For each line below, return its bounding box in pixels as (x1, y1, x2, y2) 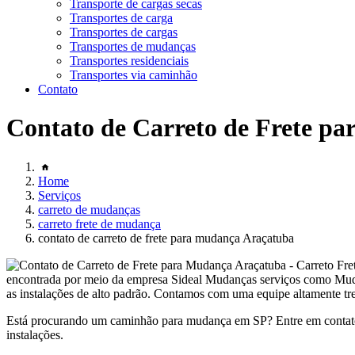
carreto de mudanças (38, 202, 140, 216)
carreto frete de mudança (38, 216, 161, 231)
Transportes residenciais (70, 54, 189, 67)
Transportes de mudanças (70, 40, 196, 53)
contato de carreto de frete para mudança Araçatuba (38, 231, 294, 245)
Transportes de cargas (70, 25, 177, 39)
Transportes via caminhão (70, 68, 197, 82)
